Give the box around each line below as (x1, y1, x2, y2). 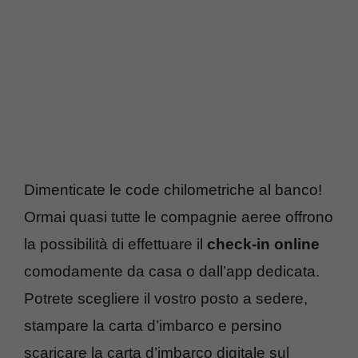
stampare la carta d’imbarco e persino (24, 316, 282, 334)
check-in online (207, 235, 320, 253)
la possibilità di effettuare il (24, 235, 207, 253)
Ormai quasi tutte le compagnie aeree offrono (24, 208, 333, 225)
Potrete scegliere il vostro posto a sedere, (24, 289, 308, 307)
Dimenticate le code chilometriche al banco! (24, 181, 322, 198)
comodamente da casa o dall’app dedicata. (24, 262, 320, 280)
